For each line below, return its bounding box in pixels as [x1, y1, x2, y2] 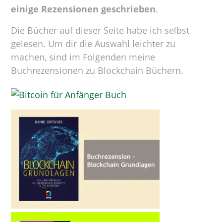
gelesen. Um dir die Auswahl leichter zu [11, 38, 176, 50]
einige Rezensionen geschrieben [11, 3, 156, 15]
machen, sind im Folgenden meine [11, 51, 156, 63]
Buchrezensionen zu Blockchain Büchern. [11, 64, 184, 76]
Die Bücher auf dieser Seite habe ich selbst [11, 24, 190, 36]
